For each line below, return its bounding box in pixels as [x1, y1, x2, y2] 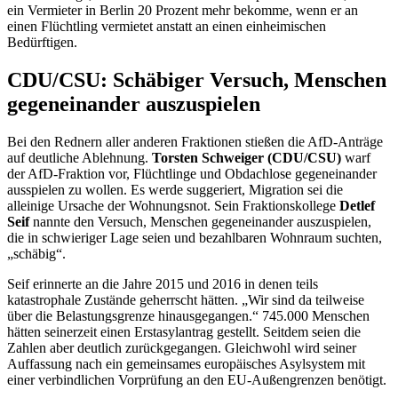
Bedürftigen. [7, 34, 77, 50]
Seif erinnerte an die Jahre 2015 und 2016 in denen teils [7, 275, 318, 291]
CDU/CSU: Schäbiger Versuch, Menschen [7, 68, 386, 92]
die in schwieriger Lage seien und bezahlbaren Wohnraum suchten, [7, 229, 382, 245]
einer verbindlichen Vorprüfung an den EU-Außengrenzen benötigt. [7, 371, 386, 387]
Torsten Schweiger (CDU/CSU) [152, 149, 341, 165]
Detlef [339, 197, 375, 213]
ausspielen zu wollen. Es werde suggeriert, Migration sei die [7, 181, 343, 197]
